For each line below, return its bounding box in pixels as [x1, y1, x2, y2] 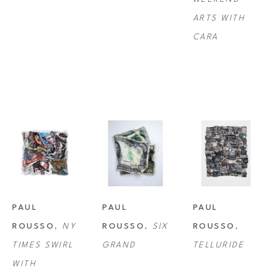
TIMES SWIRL [12, 241, 74, 250]
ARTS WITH [192, 15, 246, 23]
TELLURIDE [192, 241, 245, 250]
